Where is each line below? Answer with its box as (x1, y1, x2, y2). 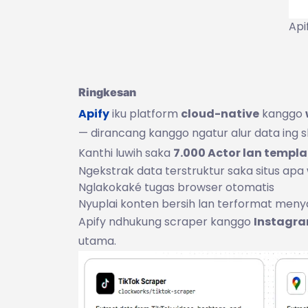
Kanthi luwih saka (78, 144, 173, 161)
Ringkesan (78, 85, 136, 99)
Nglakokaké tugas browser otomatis (78, 179, 274, 195)
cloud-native (181, 105, 259, 122)
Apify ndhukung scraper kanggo (78, 213, 254, 230)
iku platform (109, 105, 181, 122)
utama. (78, 232, 116, 249)
